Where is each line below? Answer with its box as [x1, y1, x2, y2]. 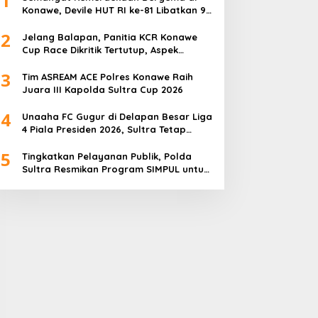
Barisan [21, 17, 58, 29]
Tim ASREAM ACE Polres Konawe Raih [21, 71, 193, 83]
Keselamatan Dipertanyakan [21, 57, 158, 69]
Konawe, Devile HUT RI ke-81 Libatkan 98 [21, 4, 212, 16]
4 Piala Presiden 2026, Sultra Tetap [21, 124, 186, 136]
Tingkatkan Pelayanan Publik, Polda [21, 150, 192, 163]
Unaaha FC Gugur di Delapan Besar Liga [21, 111, 212, 123]
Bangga [21, 136, 60, 148]
